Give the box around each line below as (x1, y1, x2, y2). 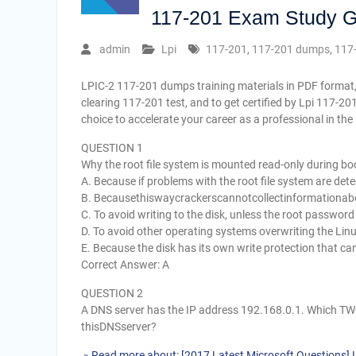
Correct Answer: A (81, 258, 169, 271)
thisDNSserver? (81, 320, 157, 333)
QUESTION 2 (81, 287, 143, 300)
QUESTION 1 (81, 141, 143, 154)
